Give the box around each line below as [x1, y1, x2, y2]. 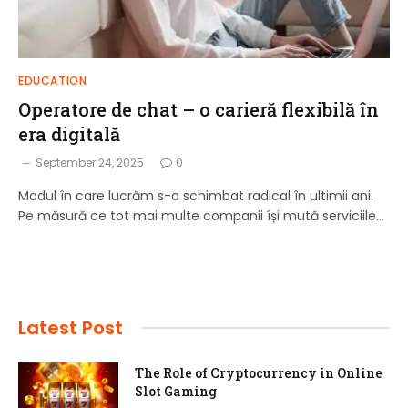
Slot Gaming [135, 382, 217, 400]
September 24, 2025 [36, 154, 144, 170]
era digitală [18, 121, 120, 146]
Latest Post [18, 314, 123, 341]
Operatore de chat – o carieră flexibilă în [18, 97, 379, 121]
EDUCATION [18, 72, 87, 88]
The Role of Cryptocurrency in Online [135, 363, 382, 382]
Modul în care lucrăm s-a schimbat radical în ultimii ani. [18, 186, 373, 205]
